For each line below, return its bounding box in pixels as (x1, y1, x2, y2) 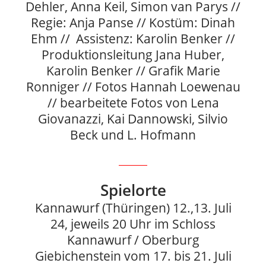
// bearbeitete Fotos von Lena (47, 94, 219, 111)
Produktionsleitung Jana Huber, (42, 46, 224, 63)
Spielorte (100, 179, 166, 201)
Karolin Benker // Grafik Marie (46, 62, 220, 79)
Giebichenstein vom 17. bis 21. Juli (34, 247, 232, 264)
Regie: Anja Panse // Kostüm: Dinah (31, 14, 235, 31)
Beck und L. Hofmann (70, 126, 196, 143)
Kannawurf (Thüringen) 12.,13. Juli (34, 199, 232, 216)
